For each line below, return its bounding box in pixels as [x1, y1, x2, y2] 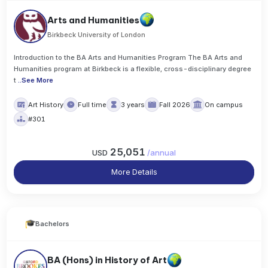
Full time [78, 100, 107, 109]
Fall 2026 [159, 100, 191, 109]
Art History [28, 100, 64, 109]
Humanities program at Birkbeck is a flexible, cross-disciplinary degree [14, 64, 252, 73]
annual [150, 148, 176, 158]
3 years [121, 100, 145, 109]
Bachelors [35, 220, 70, 229]
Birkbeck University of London [47, 31, 146, 39]
